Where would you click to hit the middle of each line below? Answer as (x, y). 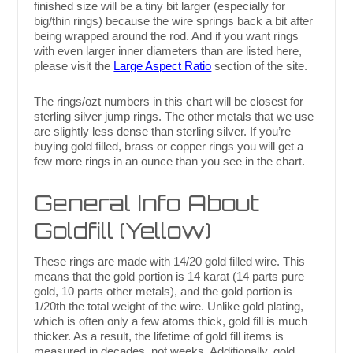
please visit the (74, 66)
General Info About (147, 203)
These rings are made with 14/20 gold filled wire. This (170, 262)
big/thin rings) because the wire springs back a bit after (174, 21)
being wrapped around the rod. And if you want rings (167, 36)
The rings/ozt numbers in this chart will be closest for (169, 102)
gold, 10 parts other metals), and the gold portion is (163, 292)
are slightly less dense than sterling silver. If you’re (163, 132)
